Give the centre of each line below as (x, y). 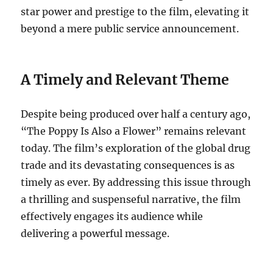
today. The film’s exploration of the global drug (136, 148)
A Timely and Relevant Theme (125, 79)
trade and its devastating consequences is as (128, 165)
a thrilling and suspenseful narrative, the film (131, 199)
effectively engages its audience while (112, 216)
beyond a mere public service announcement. (130, 28)
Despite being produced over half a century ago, (136, 114)
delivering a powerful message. (95, 233)
